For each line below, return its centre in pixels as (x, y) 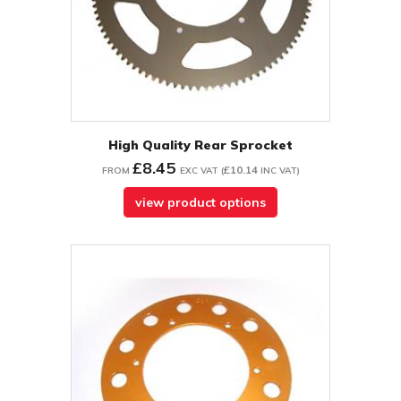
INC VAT (278, 171)
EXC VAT (199, 171)
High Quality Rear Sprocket (200, 145)
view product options (200, 203)
